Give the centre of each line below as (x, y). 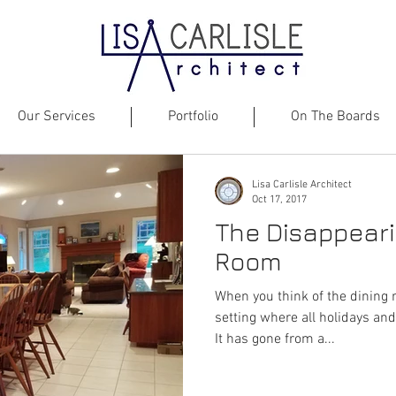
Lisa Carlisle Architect (302, 185)
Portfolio (193, 117)
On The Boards (335, 117)
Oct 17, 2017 (279, 199)
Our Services (56, 117)
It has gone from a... (275, 339)
